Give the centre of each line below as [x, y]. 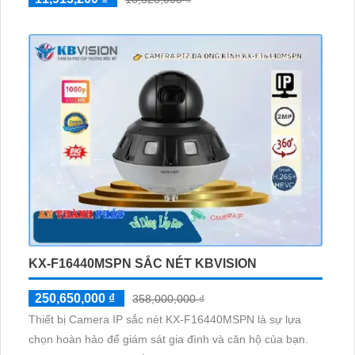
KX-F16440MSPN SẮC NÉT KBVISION [143, 263]
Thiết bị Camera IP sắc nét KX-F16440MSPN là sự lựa [165, 319]
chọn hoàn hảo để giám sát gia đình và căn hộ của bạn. [168, 339]
